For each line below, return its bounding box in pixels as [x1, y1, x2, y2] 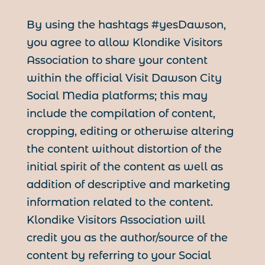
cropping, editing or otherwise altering [26, 125, 234, 138]
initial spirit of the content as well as [26, 160, 223, 174]
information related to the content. [26, 196, 213, 209]
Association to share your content [26, 54, 208, 67]
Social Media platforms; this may [26, 89, 208, 103]
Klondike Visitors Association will [26, 214, 205, 227]
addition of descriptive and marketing [26, 178, 230, 192]
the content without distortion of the [26, 143, 222, 156]
